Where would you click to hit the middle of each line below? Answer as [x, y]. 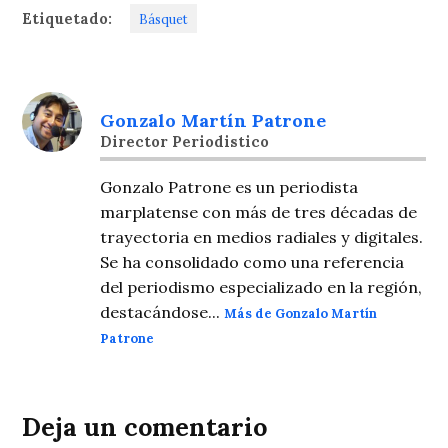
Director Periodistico [185, 142]
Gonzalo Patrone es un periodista [229, 186]
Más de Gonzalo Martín [301, 313]
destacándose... [162, 311]
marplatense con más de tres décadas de [259, 211]
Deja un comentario [145, 426]
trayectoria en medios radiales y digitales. [262, 236]
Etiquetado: [67, 18]
